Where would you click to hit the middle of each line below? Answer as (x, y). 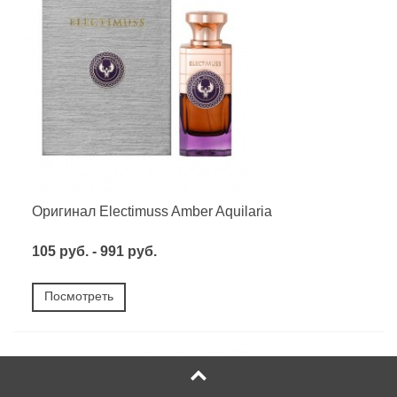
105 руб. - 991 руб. (94, 251)
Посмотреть (79, 296)
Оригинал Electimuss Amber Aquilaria (152, 211)
